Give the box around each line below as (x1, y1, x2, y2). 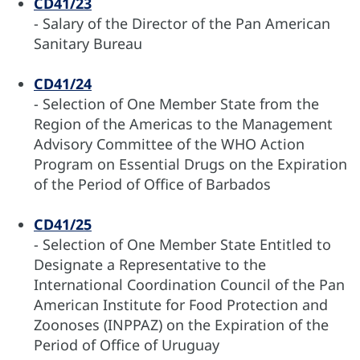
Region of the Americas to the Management (34, 114, 333, 134)
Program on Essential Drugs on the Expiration (34, 154, 347, 174)
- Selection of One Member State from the (34, 94, 319, 114)
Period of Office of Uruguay (34, 335, 219, 355)
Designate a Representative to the (34, 255, 266, 275)
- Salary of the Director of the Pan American (34, 14, 330, 34)
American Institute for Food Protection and (34, 295, 328, 315)
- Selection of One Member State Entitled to (34, 235, 331, 255)
